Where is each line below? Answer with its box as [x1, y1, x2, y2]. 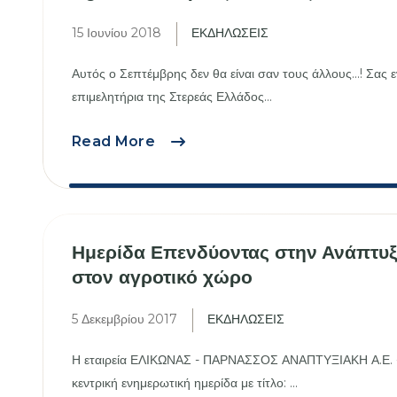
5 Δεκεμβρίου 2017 [72, 311, 178, 328]
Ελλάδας [158, 177, 220, 195]
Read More [72, 132, 160, 150]
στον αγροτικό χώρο [72, 267, 253, 288]
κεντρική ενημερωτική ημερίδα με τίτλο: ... [72, 375, 299, 392]
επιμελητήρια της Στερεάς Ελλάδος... [72, 88, 273, 105]
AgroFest [158, 131, 230, 149]
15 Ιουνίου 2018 [72, 24, 162, 41]
